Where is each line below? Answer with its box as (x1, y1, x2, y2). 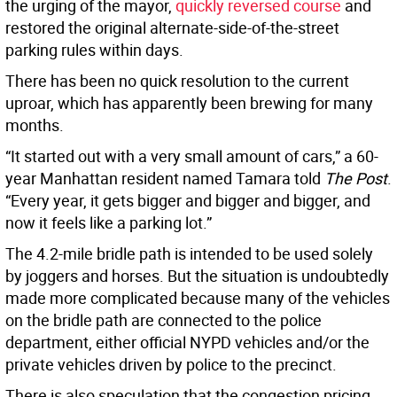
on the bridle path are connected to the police (5, 309, 322, 331)
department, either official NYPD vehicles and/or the (5, 331, 370, 354)
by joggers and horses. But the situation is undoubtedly (5, 265, 389, 287)
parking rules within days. (5, 39, 183, 61)
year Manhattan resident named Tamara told (5, 167, 324, 190)
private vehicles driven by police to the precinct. (5, 354, 337, 376)
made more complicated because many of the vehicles (5, 287, 390, 309)
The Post (324, 167, 387, 190)
